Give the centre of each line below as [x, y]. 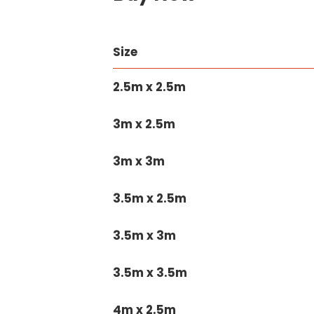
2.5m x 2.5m [150, 87]
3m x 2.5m [144, 124]
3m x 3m [139, 161]
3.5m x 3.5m [150, 272]
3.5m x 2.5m [150, 198]
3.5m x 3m [145, 235]
